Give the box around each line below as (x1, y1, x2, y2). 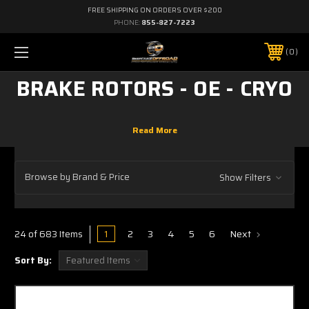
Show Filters (219, 170, 273, 185)
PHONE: (114, 17, 141, 28)
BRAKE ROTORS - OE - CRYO (16, 72, 293, 105)
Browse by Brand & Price (25, 170, 130, 185)
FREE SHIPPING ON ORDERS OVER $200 (87, 5, 222, 15)
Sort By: (14, 252, 52, 268)
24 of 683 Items (14, 226, 83, 241)
